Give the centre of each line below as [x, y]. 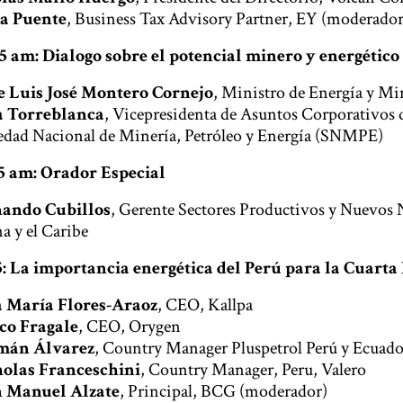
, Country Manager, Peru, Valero [253, 370]
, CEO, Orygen [130, 327]
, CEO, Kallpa [205, 305]
